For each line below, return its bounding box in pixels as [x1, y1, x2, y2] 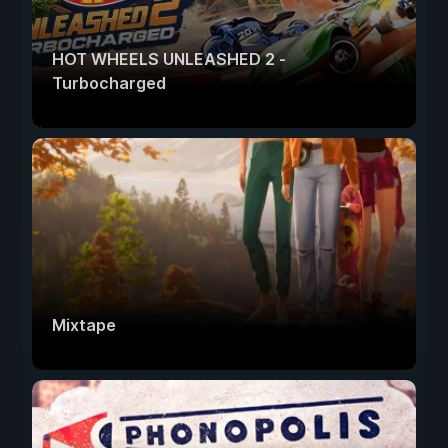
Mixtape [52, 315, 116, 336]
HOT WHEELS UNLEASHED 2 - [52, 49, 286, 70]
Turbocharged [52, 73, 166, 94]
